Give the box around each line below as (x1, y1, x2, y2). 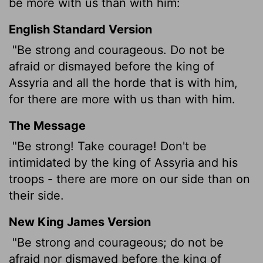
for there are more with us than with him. (9, 92, 235, 106)
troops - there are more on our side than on (9, 171, 250, 186)
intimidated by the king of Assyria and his (9, 155, 238, 170)
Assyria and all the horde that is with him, (9, 75, 238, 90)
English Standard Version (9, 22, 152, 36)
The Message (9, 118, 86, 133)
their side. (9, 188, 64, 203)
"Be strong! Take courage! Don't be (9, 139, 207, 153)
